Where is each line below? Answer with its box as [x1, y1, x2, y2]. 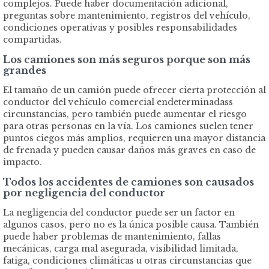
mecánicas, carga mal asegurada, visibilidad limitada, [3, 243, 238, 255]
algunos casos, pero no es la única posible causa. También [3, 219, 259, 231]
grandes [3, 64, 46, 77]
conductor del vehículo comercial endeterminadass [3, 97, 233, 108]
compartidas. [3, 34, 62, 46]
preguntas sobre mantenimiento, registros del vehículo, [3, 10, 250, 22]
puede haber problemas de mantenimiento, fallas [3, 231, 221, 243]
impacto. [3, 157, 42, 168]
